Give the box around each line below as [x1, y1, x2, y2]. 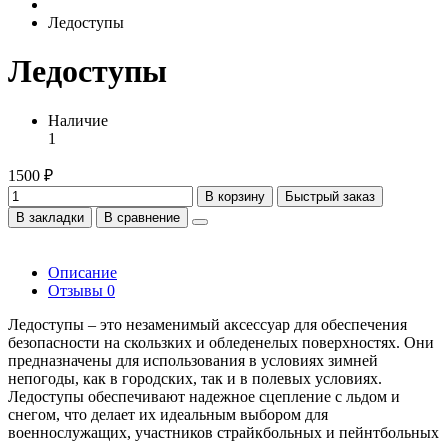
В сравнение [104, 209, 180, 225]
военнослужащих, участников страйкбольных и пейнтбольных [8, 423, 439, 441]
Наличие [48, 111, 108, 129]
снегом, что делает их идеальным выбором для [8, 405, 328, 423]
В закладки [16, 209, 84, 225]
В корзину [205, 188, 265, 204]
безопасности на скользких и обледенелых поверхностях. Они [8, 333, 434, 351]
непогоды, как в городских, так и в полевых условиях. [8, 369, 382, 387]
